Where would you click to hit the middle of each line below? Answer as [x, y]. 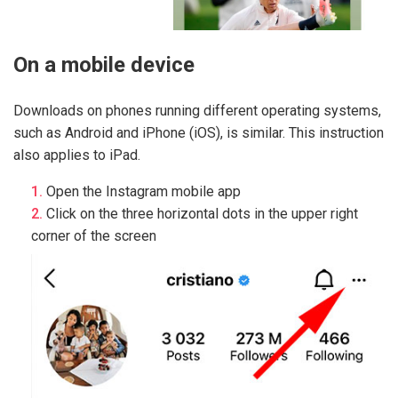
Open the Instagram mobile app [143, 191]
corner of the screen [94, 235]
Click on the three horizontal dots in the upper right [202, 213]
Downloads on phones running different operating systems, [197, 110]
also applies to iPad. [77, 155]
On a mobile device [104, 64]
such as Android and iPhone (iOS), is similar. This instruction [199, 132]
